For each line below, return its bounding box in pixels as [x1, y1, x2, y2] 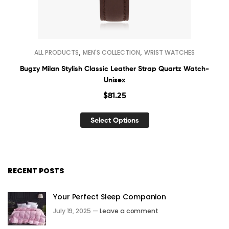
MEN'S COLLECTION [83, 48, 140, 57]
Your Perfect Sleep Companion [53, 192, 167, 202]
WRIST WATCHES [144, 48, 195, 57]
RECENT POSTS [8, 165, 64, 176]
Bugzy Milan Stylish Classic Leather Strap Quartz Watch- [20, 63, 209, 73]
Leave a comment [100, 207, 158, 215]
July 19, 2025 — [53, 207, 98, 215]
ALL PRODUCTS [34, 48, 79, 57]
